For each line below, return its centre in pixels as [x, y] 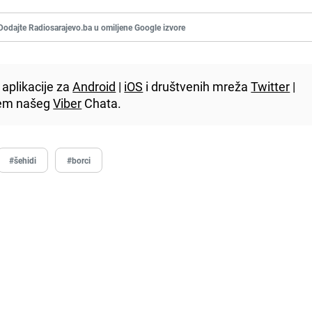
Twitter [271, 86]
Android [94, 86]
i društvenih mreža [197, 86]
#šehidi [23, 160]
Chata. [102, 103]
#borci [79, 160]
